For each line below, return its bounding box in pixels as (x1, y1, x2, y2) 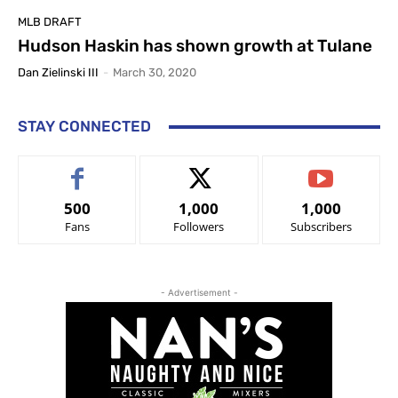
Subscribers (290, 219, 352, 235)
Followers (173, 219, 225, 235)
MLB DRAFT (18, 15, 82, 29)
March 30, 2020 (113, 66, 196, 80)
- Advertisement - (160, 287, 238, 298)
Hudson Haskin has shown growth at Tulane (18, 36, 372, 57)
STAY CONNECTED (18, 117, 151, 136)
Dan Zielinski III (18, 66, 99, 80)
